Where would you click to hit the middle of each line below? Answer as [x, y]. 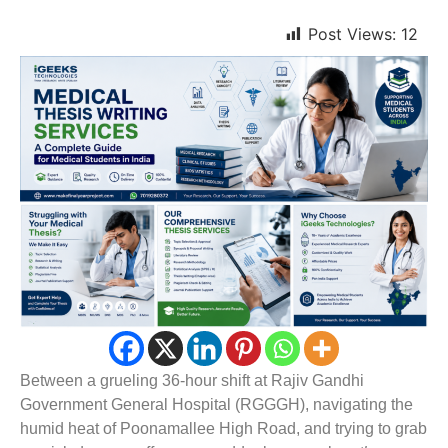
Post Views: [352, 34]
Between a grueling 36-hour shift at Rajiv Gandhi [192, 381]
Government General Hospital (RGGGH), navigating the [216, 405]
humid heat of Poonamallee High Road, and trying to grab [223, 429]
